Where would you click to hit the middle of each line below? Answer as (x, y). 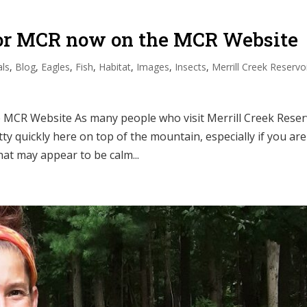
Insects (191, 66)
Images (153, 66)
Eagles (56, 66)
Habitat (115, 66)
